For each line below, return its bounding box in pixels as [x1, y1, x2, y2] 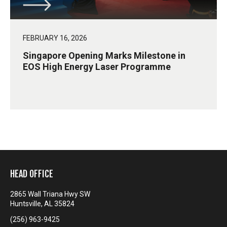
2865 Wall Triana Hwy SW [10, 190, 90, 199]
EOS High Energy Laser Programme [23, 61, 171, 72]
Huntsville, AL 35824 [10, 200, 74, 208]
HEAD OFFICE [10, 168, 53, 180]
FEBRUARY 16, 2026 [23, 34, 87, 43]
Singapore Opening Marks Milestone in [23, 50, 185, 61]
